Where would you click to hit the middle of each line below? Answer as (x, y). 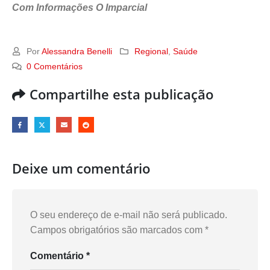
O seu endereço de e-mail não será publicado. (129, 215)
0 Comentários (55, 66)
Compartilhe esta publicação (121, 94)
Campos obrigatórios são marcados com (118, 230)
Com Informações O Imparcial (80, 8)
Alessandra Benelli (77, 51)
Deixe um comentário (81, 169)
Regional (151, 51)
